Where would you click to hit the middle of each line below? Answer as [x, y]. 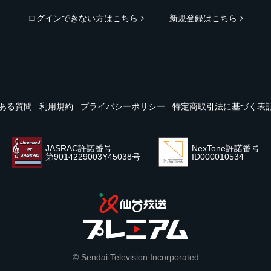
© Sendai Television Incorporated [135, 257]
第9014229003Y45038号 [93, 157]
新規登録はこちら [203, 18]
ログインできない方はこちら [83, 18]
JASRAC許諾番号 [78, 148]
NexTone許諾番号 [225, 148]
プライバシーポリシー [123, 106]
